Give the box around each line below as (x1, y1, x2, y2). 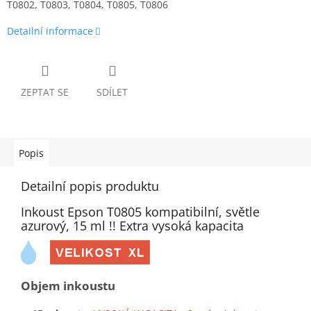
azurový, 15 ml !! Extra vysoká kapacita (21, 217, 244, 234)
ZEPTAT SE (21, 85, 69, 99)
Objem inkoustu (21, 277, 115, 294)
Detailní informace (7, 24, 93, 37)
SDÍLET (96, 85, 128, 99)
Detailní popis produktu (21, 177, 159, 194)
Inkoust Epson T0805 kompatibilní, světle (21, 203, 260, 220)
